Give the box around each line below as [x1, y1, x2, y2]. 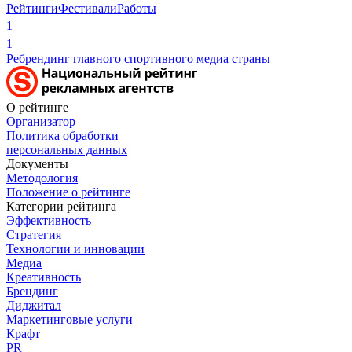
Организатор [6, 114, 75, 128]
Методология [6, 170, 78, 185]
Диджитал [6, 298, 61, 312]
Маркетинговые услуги [6, 312, 133, 326]
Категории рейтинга [6, 199, 116, 213]
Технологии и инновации [6, 241, 145, 255]
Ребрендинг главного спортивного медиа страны [6, 51, 270, 65]
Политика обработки [6, 128, 119, 142]
